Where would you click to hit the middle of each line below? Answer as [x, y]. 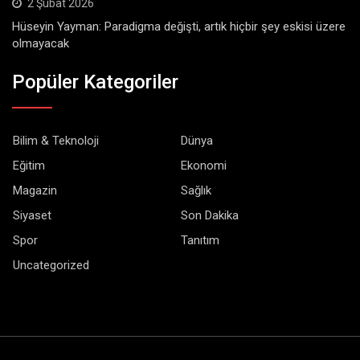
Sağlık [196, 190]
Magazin [35, 190]
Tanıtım [200, 240]
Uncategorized [51, 265]
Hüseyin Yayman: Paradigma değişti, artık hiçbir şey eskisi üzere [179, 27]
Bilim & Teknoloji [56, 140]
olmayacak [41, 44]
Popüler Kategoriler [95, 82]
